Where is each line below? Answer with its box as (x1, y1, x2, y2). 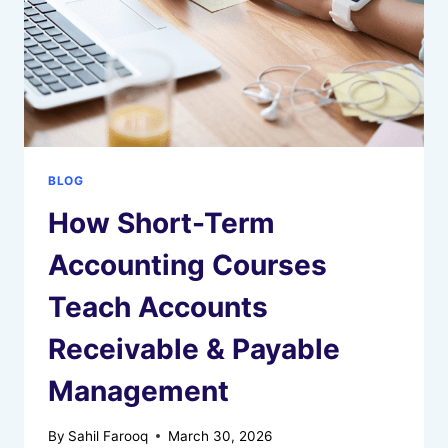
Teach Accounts (48, 290, 268, 325)
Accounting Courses (48, 248, 327, 283)
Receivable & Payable (48, 332, 340, 367)
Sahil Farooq (68, 427, 149, 444)
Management (48, 374, 229, 409)
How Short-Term (48, 206, 275, 241)
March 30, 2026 (168, 427, 273, 444)
